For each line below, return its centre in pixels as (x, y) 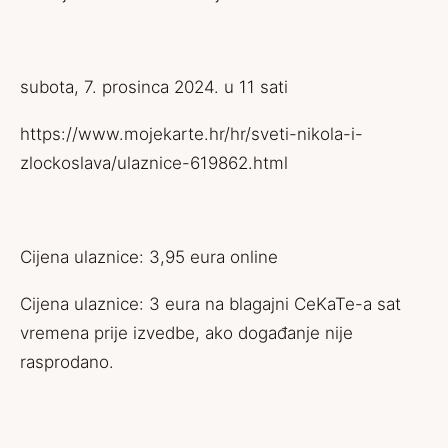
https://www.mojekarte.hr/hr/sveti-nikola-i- (191, 134)
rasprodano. (67, 362)
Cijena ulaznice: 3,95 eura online (149, 257)
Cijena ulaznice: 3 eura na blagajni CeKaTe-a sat (210, 304)
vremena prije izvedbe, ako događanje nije (186, 333)
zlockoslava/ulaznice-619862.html (154, 163)
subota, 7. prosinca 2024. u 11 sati (154, 87)
